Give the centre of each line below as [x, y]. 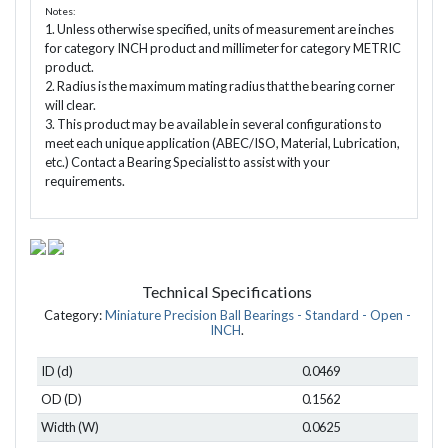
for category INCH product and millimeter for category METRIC [222, 47]
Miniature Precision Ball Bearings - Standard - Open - [257, 315]
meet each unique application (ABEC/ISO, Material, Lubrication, [222, 142]
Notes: [60, 10]
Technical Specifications [227, 292]
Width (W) [69, 427]
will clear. [70, 104]
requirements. [84, 180]
